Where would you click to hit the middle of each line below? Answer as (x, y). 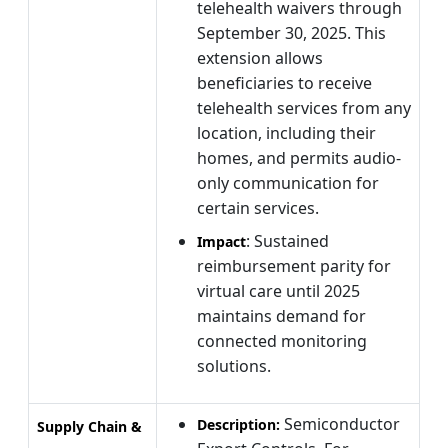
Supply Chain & (89, 426)
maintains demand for (281, 315)
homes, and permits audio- (299, 157)
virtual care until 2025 (278, 290)
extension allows (260, 57)
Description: (240, 424)
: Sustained (287, 240)
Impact (221, 241)
